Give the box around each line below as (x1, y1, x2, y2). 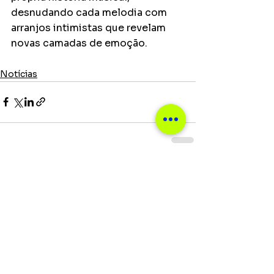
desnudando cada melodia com (11, 6, 169, 19)
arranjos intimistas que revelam (11, 21, 168, 34)
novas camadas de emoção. (11, 36, 147, 50)
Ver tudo (159, 165, 196, 177)
